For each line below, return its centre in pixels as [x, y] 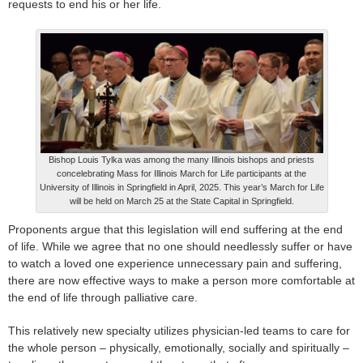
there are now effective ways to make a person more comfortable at [181, 280]
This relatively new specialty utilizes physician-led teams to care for [179, 330]
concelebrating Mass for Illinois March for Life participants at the [181, 173]
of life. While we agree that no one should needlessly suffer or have [180, 246]
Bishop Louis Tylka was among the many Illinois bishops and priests [181, 159]
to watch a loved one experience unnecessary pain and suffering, [175, 263]
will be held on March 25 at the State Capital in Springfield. [181, 201]
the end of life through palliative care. [103, 297]
